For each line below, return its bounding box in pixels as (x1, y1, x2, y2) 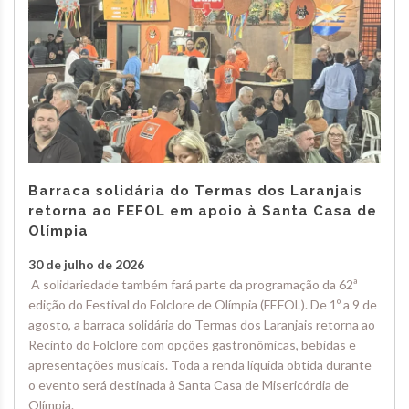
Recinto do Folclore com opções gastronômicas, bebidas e (28, 337, 356, 353)
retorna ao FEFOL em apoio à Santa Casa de (28, 203, 377, 220)
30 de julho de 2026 (28, 257, 144, 273)
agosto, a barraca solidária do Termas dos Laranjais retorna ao (28, 317, 375, 333)
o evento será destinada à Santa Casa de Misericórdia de (28, 377, 349, 393)
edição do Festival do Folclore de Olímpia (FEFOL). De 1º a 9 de (28, 297, 377, 313)
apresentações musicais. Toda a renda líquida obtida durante (28, 357, 372, 373)
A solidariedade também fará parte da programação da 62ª (28, 277, 358, 293)
